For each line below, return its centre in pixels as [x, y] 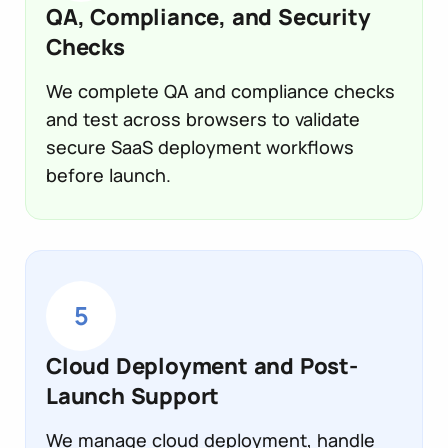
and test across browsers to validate [203, 118]
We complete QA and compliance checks [220, 90]
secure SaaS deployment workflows [200, 146]
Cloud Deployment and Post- [202, 365]
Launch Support [133, 395]
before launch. [108, 174]
